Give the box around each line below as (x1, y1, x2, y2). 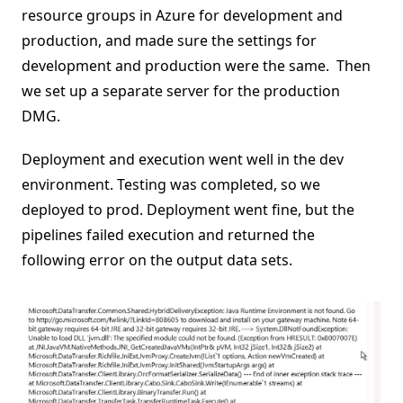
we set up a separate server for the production (22, 81, 340, 102)
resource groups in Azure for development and (22, 5, 343, 26)
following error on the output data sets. (22, 250, 292, 271)
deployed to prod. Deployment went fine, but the (22, 200, 354, 220)
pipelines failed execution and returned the (22, 225, 315, 246)
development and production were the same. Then (22, 56, 371, 76)
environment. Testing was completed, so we (22, 175, 320, 195)
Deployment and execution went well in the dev (22, 149, 344, 170)
